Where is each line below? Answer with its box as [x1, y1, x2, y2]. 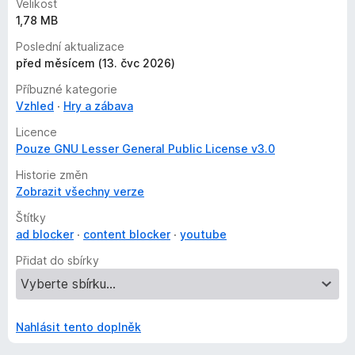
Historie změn [16, 168, 88, 181]
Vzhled [16, 99, 54, 113]
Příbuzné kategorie [16, 82, 117, 96]
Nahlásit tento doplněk [16, 320, 141, 334]
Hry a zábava [63, 99, 133, 113]
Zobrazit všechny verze [16, 185, 144, 198]
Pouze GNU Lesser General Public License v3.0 [16, 142, 275, 155]
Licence [16, 125, 57, 139]
